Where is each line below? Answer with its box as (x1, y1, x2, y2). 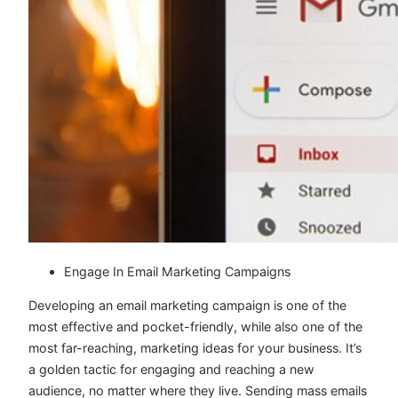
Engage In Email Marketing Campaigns (64, 264, 291, 280)
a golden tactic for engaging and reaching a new (28, 362, 314, 378)
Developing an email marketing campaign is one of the (28, 298, 346, 314)
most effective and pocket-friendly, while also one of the (28, 319, 362, 335)
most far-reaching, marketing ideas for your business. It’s (28, 340, 362, 356)
